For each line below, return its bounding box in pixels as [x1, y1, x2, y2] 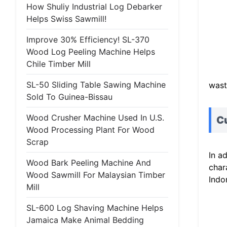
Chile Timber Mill [26, 59, 91, 69]
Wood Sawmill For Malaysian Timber [26, 170, 165, 180]
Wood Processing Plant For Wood [26, 125, 155, 135]
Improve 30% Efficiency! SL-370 [26, 34, 149, 45]
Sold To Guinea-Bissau [26, 92, 112, 102]
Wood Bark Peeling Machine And [26, 158, 151, 168]
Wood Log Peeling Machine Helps [26, 47, 155, 57]
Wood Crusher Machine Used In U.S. [26, 112, 164, 123]
